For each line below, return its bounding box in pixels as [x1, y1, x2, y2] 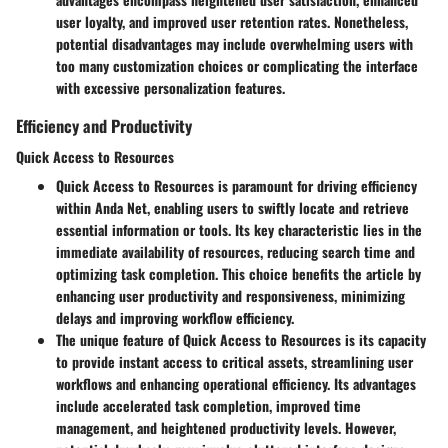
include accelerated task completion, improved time [56, 395, 361, 416]
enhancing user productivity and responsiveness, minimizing [56, 285, 405, 306]
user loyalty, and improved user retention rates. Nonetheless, [56, 10, 408, 32]
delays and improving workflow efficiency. [56, 307, 294, 328]
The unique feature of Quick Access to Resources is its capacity [56, 329, 426, 350]
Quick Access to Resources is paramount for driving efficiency [56, 175, 417, 196]
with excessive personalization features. [56, 76, 285, 98]
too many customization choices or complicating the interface [56, 54, 418, 76]
